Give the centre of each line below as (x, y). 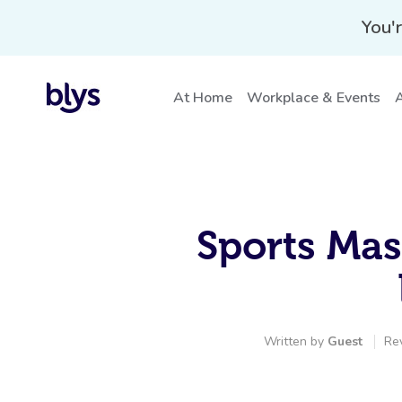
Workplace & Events (314, 98)
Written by (295, 341)
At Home (203, 98)
